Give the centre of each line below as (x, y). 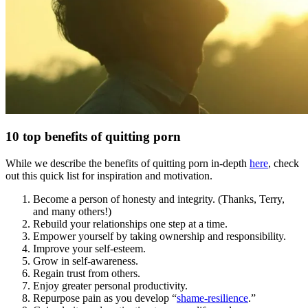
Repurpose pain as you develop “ (105, 298)
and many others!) (72, 211)
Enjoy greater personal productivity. (110, 285)
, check (284, 163)
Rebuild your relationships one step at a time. (132, 223)
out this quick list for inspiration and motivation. (109, 175)
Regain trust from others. (87, 273)
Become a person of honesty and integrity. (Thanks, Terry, (159, 199)
